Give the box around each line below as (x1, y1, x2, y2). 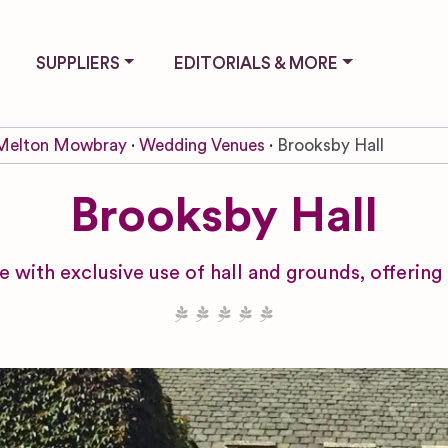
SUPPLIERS (35, 54, 120, 72)
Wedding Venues (139, 136, 265, 154)
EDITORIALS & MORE (174, 54, 339, 72)
